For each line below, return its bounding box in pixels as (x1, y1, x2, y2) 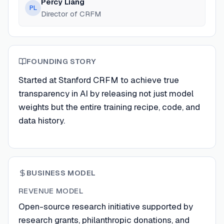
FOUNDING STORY (26, 56, 96, 66)
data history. (18, 115, 65, 126)
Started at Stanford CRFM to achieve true (18, 74, 179, 85)
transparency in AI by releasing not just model (18, 88, 193, 99)
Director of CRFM (41, 9, 101, 18)
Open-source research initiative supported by (18, 201, 193, 212)
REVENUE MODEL (18, 186, 83, 196)
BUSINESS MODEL (26, 168, 96, 178)
